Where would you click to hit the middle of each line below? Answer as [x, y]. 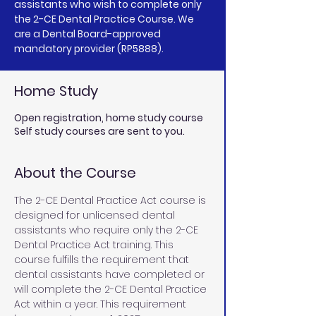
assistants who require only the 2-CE [108, 230]
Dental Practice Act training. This [95, 245]
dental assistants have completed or [111, 274]
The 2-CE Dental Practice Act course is [111, 200]
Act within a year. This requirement [102, 304]
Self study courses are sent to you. [99, 131]
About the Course [75, 173]
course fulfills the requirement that [103, 260]
